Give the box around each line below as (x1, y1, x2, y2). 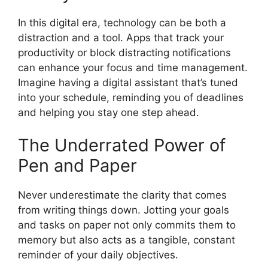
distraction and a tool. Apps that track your (18, 31, 224, 44)
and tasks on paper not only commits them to (18, 219, 236, 231)
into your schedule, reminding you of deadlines (18, 91, 243, 103)
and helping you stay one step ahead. (18, 106, 199, 118)
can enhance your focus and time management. (18, 61, 248, 74)
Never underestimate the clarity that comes (18, 189, 227, 201)
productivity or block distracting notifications (18, 46, 231, 59)
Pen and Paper (18, 155, 137, 176)
